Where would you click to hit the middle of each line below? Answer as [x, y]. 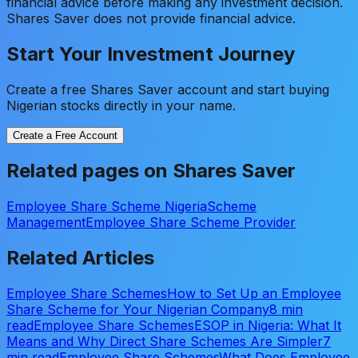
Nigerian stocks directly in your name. [121, 105]
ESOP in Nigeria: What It [268, 326]
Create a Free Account [65, 135]
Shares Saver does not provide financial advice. [151, 18]
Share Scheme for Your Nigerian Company [138, 310]
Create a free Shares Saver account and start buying [168, 89]
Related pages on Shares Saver [151, 171]
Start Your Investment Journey [151, 54]
